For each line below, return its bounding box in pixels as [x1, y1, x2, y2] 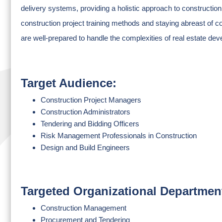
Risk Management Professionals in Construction [41, 131, 197, 140]
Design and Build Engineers [41, 143, 130, 152]
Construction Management [41, 204, 126, 212]
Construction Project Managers [41, 96, 141, 104]
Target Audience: [21, 76, 116, 90]
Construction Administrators [41, 108, 130, 116]
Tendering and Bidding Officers [41, 119, 139, 128]
